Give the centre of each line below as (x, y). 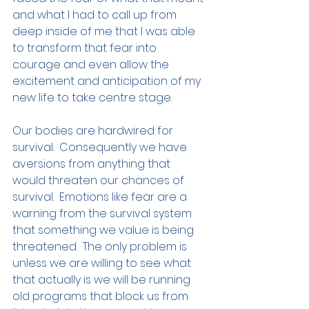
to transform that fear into (86, 48)
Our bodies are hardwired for (94, 131)
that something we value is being (104, 230)
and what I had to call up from (96, 15)
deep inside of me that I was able (105, 32)
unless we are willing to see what (103, 263)
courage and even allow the (92, 65)
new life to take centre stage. (93, 98)
